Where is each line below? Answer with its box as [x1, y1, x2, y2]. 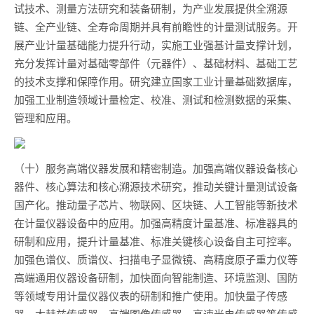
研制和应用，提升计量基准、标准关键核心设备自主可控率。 [14, 233, 298, 248]
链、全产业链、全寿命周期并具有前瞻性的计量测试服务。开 [14, 19, 298, 34]
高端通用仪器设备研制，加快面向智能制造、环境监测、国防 [14, 270, 298, 285]
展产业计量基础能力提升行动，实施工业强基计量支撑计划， [14, 37, 298, 52]
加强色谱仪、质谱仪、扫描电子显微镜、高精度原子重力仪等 [14, 252, 298, 266]
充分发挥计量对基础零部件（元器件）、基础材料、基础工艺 [14, 55, 298, 70]
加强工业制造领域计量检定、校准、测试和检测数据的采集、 [14, 92, 298, 107]
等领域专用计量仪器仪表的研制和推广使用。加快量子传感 [14, 288, 287, 303]
